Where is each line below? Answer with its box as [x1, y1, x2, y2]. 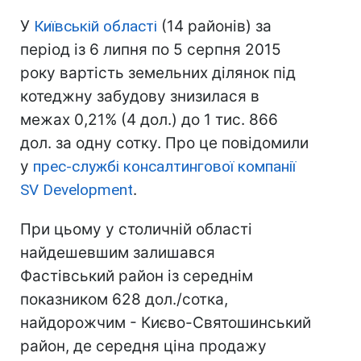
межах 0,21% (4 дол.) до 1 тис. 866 [20, 110, 278, 130]
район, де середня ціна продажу [20, 337, 267, 356]
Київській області [34, 17, 157, 36]
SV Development [20, 180, 133, 200]
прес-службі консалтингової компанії [33, 157, 296, 176]
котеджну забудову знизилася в [20, 87, 259, 106]
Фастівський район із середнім [20, 267, 253, 286]
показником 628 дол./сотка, [20, 290, 228, 309]
